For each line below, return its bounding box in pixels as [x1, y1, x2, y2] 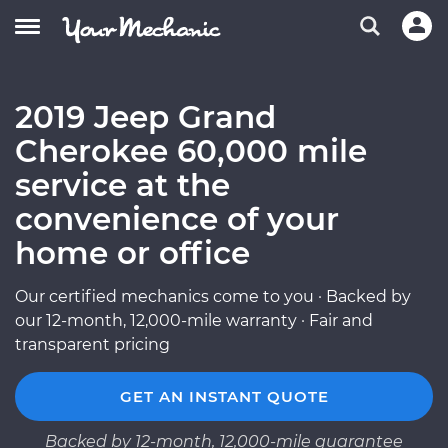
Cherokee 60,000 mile [15, 132, 367, 170]
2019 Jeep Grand [15, 98, 276, 136]
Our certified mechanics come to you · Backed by [15, 287, 411, 306]
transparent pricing [15, 335, 170, 354]
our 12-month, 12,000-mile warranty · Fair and [15, 311, 373, 330]
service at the [15, 166, 230, 204]
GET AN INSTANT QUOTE [119, 387, 329, 406]
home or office [15, 234, 250, 272]
